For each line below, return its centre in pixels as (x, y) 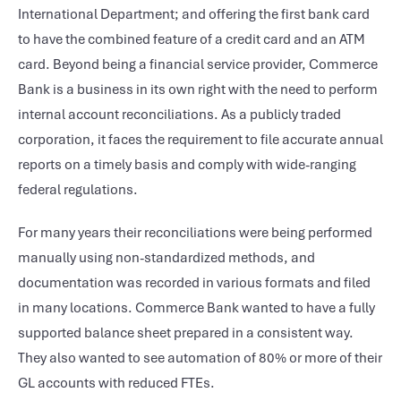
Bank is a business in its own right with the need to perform (198, 90)
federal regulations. (78, 190)
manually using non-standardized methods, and (166, 258)
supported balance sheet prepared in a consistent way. (186, 333)
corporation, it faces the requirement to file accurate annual (200, 140)
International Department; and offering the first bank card (194, 14)
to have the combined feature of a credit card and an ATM (192, 39)
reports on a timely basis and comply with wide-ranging (187, 165)
